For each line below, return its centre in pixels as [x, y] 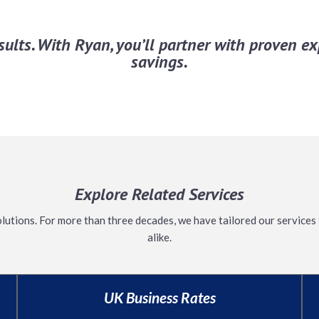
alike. [159, 237]
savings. [159, 62]
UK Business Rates [159, 297]
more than [82, 220]
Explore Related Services [159, 194]
